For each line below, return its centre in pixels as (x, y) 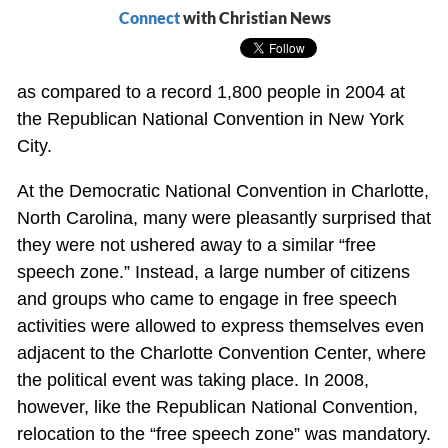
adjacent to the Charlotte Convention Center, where (221, 353)
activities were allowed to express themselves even (220, 326)
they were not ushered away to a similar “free (196, 245)
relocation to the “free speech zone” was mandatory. (223, 434)
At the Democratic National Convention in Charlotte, (222, 191)
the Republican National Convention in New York (210, 119)
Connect (149, 18)
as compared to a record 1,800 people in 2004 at (210, 92)
